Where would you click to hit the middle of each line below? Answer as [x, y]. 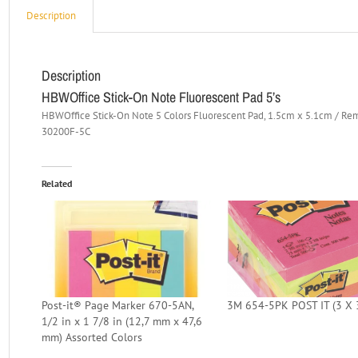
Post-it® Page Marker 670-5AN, [118, 305]
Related [57, 183]
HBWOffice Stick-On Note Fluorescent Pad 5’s [161, 97]
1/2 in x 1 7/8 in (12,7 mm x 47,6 [122, 321]
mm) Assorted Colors [92, 337]
